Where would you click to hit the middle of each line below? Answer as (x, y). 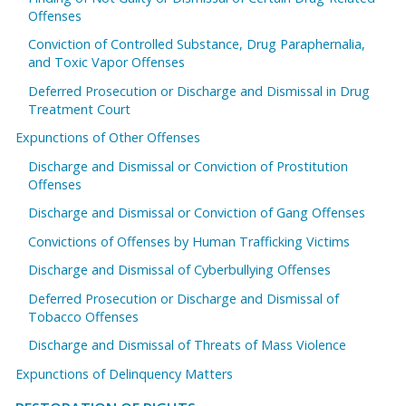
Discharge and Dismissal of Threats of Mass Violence (188, 345)
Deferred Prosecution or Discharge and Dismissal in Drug (199, 91)
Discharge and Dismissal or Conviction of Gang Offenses (197, 213)
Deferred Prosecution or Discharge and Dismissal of (184, 298)
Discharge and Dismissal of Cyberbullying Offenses (180, 270)
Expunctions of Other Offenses (108, 138)
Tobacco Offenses (84, 316)
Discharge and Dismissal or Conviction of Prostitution (188, 166)
